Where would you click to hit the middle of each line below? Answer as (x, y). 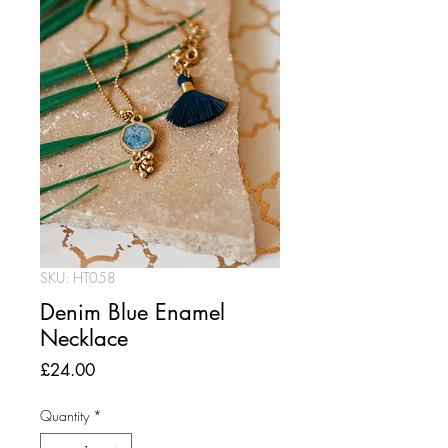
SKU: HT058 (78, 277)
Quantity (64, 415)
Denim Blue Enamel (132, 312)
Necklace (84, 338)
